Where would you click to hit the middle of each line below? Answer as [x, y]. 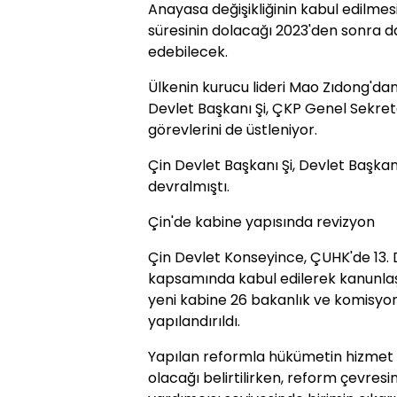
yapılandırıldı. [194, 322]
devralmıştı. [189, 187]
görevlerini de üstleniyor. [233, 130]
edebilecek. [188, 52]
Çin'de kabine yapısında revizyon [261, 222]
